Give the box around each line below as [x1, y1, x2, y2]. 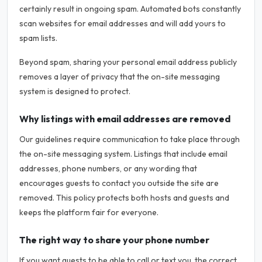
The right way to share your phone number [19, 234, 209, 246]
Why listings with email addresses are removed [19, 113, 230, 125]
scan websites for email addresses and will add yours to [19, 18, 226, 29]
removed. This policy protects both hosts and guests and [19, 192, 229, 203]
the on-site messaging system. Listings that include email [19, 149, 227, 159]
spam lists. [19, 33, 57, 43]
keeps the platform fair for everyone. [19, 207, 158, 218]
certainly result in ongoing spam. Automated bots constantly [19, 4, 241, 14]
